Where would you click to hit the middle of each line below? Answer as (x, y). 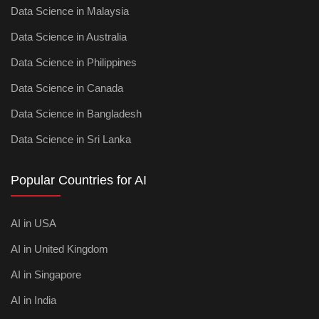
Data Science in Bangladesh (76, 114)
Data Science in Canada (67, 88)
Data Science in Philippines (74, 62)
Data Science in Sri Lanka (71, 139)
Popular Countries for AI (79, 180)
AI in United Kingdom (59, 249)
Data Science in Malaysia (70, 11)
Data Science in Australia (69, 37)
